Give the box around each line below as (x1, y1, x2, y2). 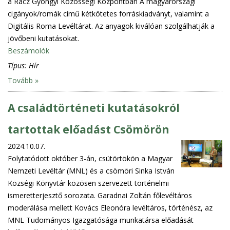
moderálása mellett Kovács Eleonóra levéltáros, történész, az (8, 202, 213, 213)
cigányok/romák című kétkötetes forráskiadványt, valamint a (8, 8, 209, 18)
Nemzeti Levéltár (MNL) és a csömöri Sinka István (8, 165, 175, 176)
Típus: (8, 60, 29, 70)
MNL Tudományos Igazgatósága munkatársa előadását (8, 215, 194, 225)
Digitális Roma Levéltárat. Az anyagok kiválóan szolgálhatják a (8, 21, 215, 31)
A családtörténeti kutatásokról (8, 100, 180, 115)
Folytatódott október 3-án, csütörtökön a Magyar (8, 153, 172, 163)
